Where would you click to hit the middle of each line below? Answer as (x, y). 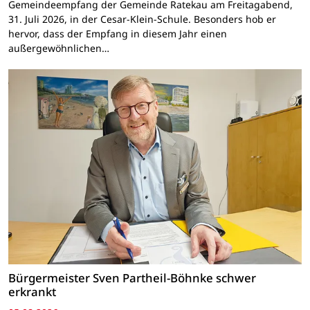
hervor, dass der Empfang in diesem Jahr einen (118, 33)
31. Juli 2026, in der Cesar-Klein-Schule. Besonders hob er (142, 19)
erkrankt (32, 292)
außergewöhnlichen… (59, 48)
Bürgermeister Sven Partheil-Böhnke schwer (132, 278)
